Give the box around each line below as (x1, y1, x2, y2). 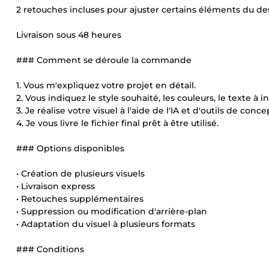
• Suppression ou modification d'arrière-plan (16, 206, 207, 217)
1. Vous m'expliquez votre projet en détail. (16, 80, 196, 91)
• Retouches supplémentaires (16, 193, 144, 204)
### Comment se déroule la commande (16, 55, 192, 65)
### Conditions (16, 244, 84, 255)
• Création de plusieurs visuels (16, 168, 145, 179)
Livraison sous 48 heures (16, 29, 121, 40)
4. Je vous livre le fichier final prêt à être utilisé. (16, 118, 219, 128)
